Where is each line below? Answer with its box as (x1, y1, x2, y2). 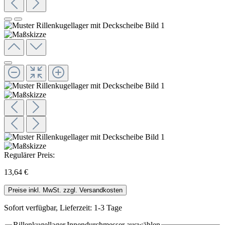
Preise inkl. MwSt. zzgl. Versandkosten (8, 186, 123, 194)
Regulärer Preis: (4, 150, 55, 159)
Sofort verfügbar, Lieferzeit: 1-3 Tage (4, 203, 122, 212)
